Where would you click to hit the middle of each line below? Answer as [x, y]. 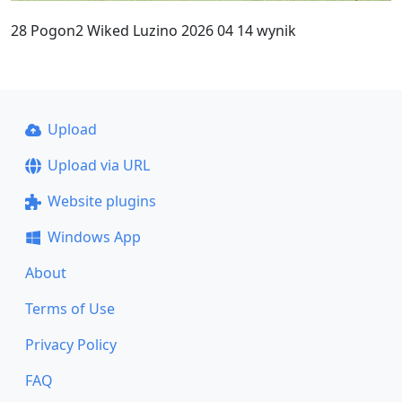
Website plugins [101, 201]
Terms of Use [70, 309]
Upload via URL [98, 165]
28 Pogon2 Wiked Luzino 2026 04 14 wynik [153, 30]
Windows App [94, 237]
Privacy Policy [71, 345]
